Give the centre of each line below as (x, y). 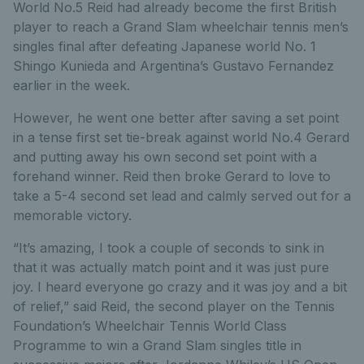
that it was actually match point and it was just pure (171, 267)
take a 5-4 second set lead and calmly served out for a (182, 195)
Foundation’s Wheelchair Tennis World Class (150, 325)
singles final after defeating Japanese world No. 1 (165, 46)
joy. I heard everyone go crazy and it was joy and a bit (180, 286)
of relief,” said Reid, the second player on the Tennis (174, 306)
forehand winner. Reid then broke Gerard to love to (172, 176)
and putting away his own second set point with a (165, 156)
